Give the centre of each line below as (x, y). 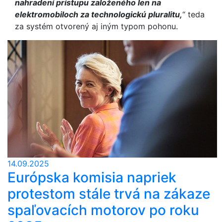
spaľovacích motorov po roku (103, 210)
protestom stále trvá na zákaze (109, 194)
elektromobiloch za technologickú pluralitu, (99, 14)
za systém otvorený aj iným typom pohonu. (96, 26)
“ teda (194, 14)
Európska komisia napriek (92, 177)
